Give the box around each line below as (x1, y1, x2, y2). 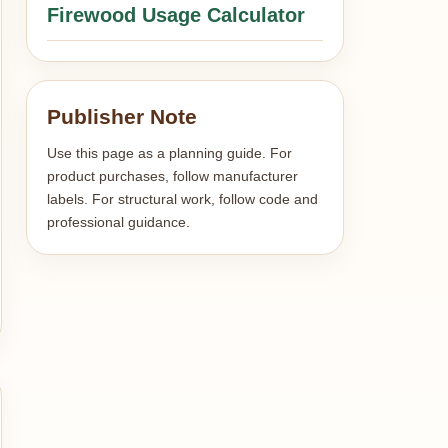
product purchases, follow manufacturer (47, 168, 299, 184)
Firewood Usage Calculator (47, 4, 306, 26)
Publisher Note (47, 105, 198, 128)
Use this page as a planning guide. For (47, 145, 293, 161)
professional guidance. (47, 214, 191, 230)
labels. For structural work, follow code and (47, 191, 319, 207)
